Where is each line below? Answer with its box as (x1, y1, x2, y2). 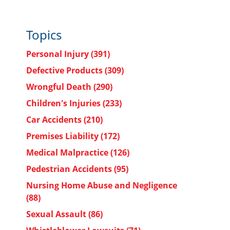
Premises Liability (26, 130, 101, 142)
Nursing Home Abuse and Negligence (26, 180, 177, 191)
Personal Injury (26, 48, 91, 60)
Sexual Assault (26, 208, 88, 220)
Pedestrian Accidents (26, 163, 114, 175)
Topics (26, 26, 62, 43)
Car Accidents (26, 114, 84, 125)
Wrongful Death (26, 81, 93, 92)
